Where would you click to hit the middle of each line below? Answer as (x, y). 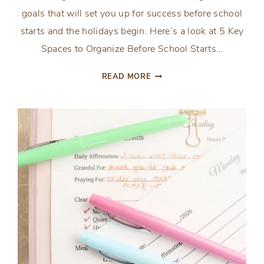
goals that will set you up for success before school (132, 14)
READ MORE (126, 77)
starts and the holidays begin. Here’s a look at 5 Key (132, 32)
